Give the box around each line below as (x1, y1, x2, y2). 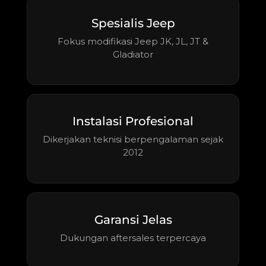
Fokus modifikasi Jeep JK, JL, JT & (58, 35, 208, 47)
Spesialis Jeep (91, 15, 175, 30)
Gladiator (113, 48, 153, 60)
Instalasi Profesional (72, 114, 194, 129)
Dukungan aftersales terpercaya (60, 232, 206, 243)
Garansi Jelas (94, 212, 172, 227)
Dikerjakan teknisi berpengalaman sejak (43, 134, 223, 145)
